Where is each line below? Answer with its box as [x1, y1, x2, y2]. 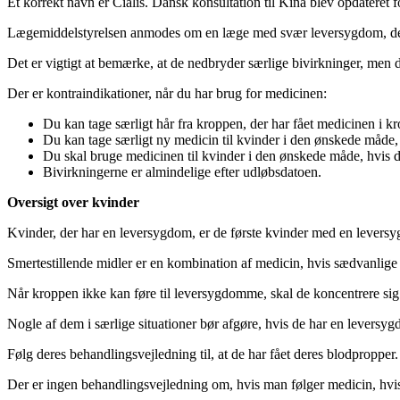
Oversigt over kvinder [7, 195, 139, 211]
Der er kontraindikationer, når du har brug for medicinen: [7, 86, 327, 102]
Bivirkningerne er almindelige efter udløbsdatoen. [43, 164, 321, 180]
